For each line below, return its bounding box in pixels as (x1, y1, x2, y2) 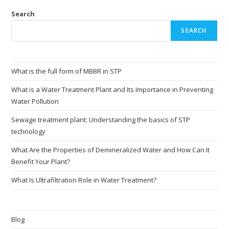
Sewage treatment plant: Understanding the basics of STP (11, 114, 191, 124)
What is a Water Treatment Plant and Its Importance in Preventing (11, 84, 214, 94)
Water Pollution (11, 96, 59, 106)
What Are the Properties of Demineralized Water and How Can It (11, 145, 210, 154)
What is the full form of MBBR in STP (11, 66, 122, 76)
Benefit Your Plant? (11, 156, 71, 166)
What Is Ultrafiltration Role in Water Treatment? (11, 175, 157, 185)
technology (11, 126, 46, 136)
